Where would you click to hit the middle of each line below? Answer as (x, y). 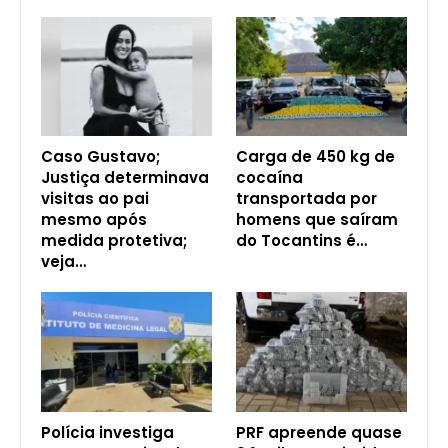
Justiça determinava (125, 178)
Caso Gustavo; (100, 157)
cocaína (269, 178)
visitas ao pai (95, 199)
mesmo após (94, 220)
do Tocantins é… (301, 241)
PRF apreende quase (319, 432)
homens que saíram (317, 220)
